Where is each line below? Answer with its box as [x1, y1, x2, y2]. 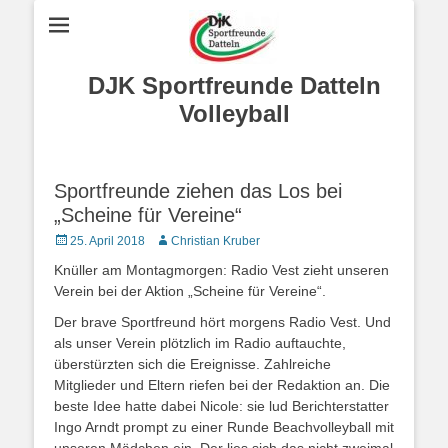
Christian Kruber [171, 234, 260, 248]
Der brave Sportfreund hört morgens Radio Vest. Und [54, 314, 391, 330]
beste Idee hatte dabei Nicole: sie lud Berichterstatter [54, 398, 389, 414]
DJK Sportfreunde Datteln [87, 72, 381, 99]
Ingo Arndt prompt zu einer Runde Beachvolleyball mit [54, 419, 394, 435]
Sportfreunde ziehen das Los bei [54, 180, 342, 202]
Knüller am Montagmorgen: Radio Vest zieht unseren [54, 262, 389, 278]
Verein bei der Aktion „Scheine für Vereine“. [54, 283, 326, 299]
